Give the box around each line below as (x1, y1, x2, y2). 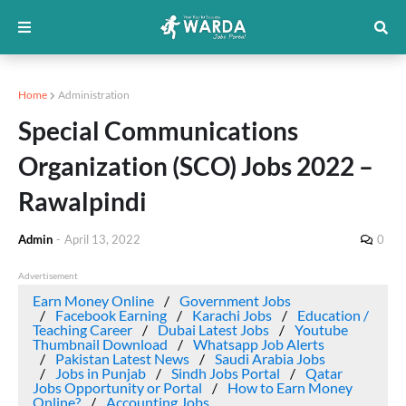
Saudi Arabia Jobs (215, 350, 325, 367)
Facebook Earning (55, 306, 167, 324)
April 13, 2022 (64, 232, 140, 246)
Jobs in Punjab (55, 364, 146, 382)
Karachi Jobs (192, 306, 272, 324)
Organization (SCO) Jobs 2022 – (18, 150, 373, 181)
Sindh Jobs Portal (171, 364, 280, 382)
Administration (58, 88, 130, 101)
